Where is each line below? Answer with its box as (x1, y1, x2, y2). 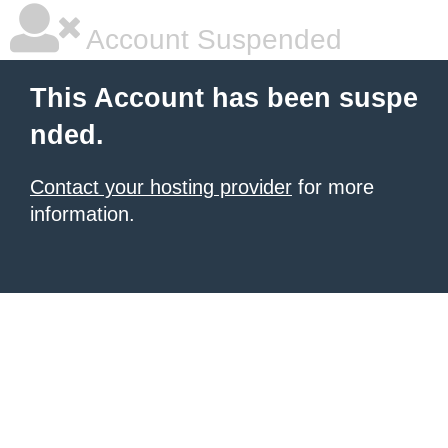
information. (30, 203, 135, 225)
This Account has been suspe (30, 83, 418, 113)
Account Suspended (80, 24, 342, 55)
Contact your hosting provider (30, 176, 292, 198)
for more (292, 176, 374, 198)
